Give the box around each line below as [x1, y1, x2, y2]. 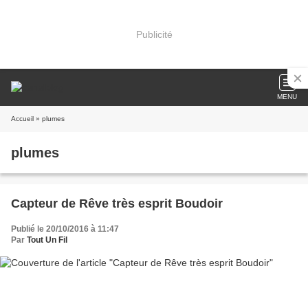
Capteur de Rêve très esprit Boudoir [11, 197, 223, 210]
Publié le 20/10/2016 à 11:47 [11, 224, 119, 234]
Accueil [11, 115, 34, 122]
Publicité [135, 28, 173, 40]
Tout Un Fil [27, 235, 67, 245]
